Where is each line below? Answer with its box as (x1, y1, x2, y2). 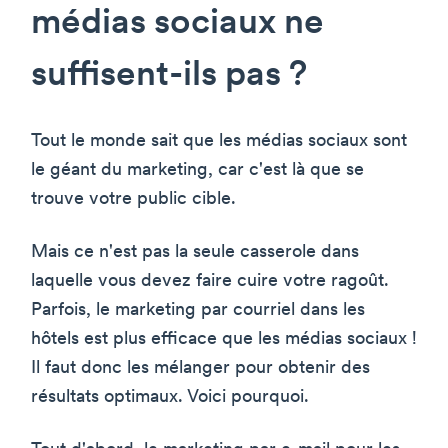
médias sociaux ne (31, 6, 324, 42)
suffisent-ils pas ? (31, 58, 307, 94)
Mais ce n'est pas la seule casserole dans (31, 242, 359, 262)
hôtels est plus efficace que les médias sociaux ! (31, 329, 417, 349)
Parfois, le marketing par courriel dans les (31, 300, 365, 320)
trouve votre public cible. (31, 189, 236, 209)
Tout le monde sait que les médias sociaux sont (31, 131, 407, 151)
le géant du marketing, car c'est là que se (31, 160, 364, 180)
